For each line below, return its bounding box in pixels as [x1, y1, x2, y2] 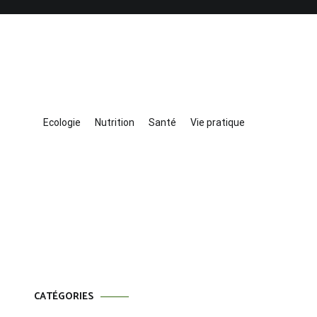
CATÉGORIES [34, 289, 93, 305]
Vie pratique [190, 117, 245, 128]
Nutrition [95, 117, 134, 128]
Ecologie [43, 117, 81, 128]
